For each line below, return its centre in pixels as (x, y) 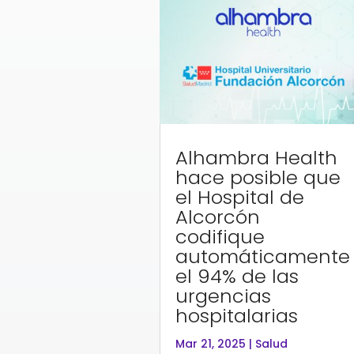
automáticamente (262, 256)
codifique (220, 236)
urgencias (223, 296)
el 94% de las (237, 276)
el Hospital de (239, 197)
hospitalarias (236, 315)
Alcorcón (217, 217)
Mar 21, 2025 (210, 343)
